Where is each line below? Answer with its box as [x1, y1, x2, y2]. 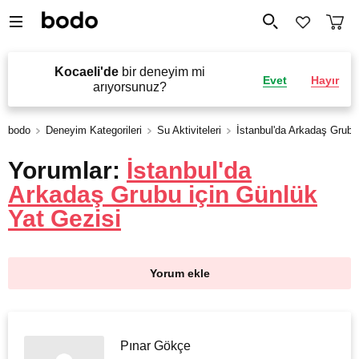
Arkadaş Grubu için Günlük [8, 181, 317, 208]
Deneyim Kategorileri [46, 124, 142, 136]
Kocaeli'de [54, 65, 119, 79]
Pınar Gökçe [120, 339, 191, 353]
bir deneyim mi [118, 65, 205, 79]
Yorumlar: [8, 157, 127, 184]
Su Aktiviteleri [157, 124, 221, 136]
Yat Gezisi [8, 205, 121, 232]
